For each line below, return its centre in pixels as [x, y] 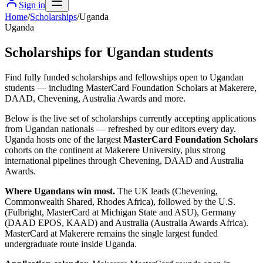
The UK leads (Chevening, [166, 191]
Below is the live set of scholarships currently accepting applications [130, 118]
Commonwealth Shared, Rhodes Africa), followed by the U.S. [120, 201]
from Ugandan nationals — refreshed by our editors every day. [120, 129]
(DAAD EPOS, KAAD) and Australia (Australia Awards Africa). [127, 222]
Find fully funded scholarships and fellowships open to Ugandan [124, 77]
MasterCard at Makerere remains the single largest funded [111, 233]
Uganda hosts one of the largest [64, 139]
